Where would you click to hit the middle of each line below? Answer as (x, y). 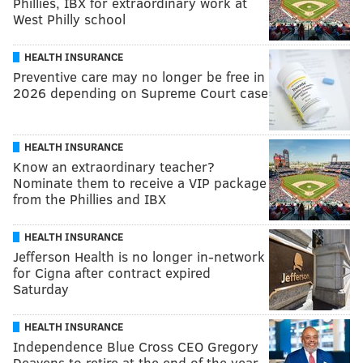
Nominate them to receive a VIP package (140, 182)
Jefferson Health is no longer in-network (139, 256)
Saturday (41, 288)
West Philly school (69, 19)
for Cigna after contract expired (112, 272)
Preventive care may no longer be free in (139, 76)
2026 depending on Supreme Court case (141, 92)
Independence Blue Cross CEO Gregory (136, 346)
